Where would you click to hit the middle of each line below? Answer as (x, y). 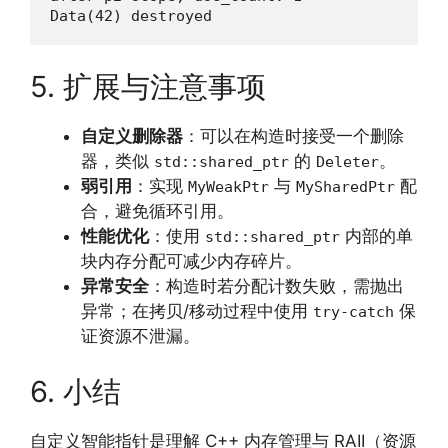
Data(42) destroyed (131, 15)
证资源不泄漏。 (140, 336)
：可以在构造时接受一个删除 (293, 136)
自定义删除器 (132, 136)
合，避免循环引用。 (157, 211)
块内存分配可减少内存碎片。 (191, 261)
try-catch (353, 312)
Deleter (347, 162)
